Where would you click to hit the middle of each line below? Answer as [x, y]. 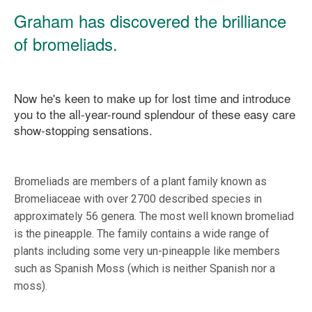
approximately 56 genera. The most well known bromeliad [154, 217]
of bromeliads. [68, 44]
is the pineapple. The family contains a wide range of [142, 234]
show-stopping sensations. [83, 130]
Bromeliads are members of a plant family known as [140, 182]
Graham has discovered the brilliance [150, 21]
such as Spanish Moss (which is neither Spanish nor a [145, 269]
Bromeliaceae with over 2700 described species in [138, 199]
